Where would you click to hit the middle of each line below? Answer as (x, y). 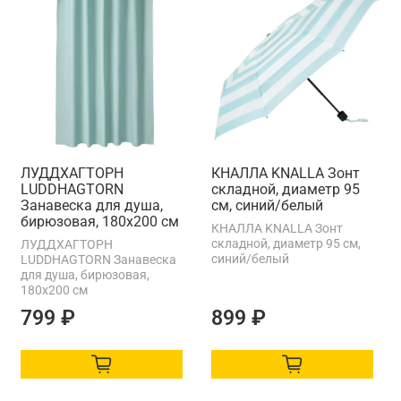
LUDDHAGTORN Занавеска (98, 259)
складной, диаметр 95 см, (286, 243)
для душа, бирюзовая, (85, 274)
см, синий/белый (267, 205)
